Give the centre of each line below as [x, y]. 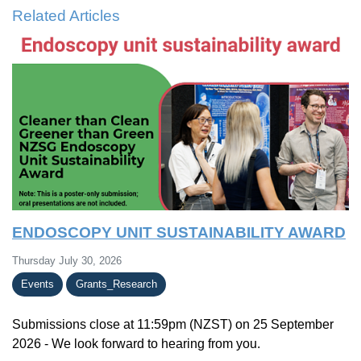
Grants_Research [116, 284]
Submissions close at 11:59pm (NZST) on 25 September [173, 324]
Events [38, 284]
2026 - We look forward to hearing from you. [136, 343]
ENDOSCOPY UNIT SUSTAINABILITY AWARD [179, 232]
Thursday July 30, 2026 [67, 260]
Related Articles [66, 15]
